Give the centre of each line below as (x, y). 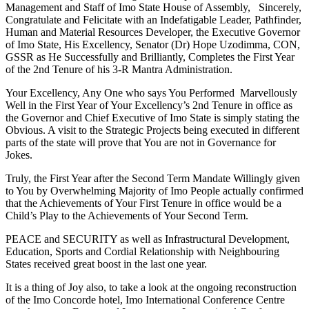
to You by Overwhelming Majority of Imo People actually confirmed (154, 190)
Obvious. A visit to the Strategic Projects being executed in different (152, 130)
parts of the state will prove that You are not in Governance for (141, 142)
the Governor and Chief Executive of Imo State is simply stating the (152, 117)
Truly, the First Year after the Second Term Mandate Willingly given (153, 178)
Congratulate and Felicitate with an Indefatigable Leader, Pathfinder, (153, 19)
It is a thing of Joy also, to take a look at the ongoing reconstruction (151, 287)
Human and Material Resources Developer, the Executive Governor (153, 32)
